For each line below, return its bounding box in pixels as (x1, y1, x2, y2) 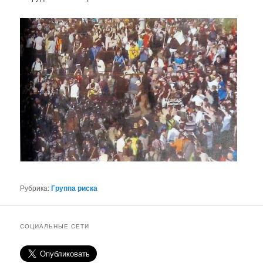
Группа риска (51, 182, 98, 193)
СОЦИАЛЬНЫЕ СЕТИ (20, 222, 90, 231)
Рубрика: (20, 182, 50, 193)
